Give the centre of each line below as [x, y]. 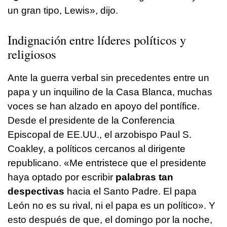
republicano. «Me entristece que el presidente [107, 163]
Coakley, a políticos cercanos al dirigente [97, 149]
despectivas [36, 192]
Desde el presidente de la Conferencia [91, 121]
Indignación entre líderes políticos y [97, 40]
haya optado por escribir [62, 177]
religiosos [34, 54]
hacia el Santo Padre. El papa [130, 192]
